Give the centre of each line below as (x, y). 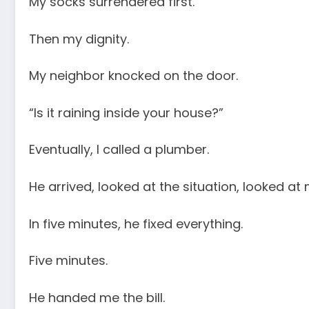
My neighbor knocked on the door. (133, 76)
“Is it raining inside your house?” (126, 112)
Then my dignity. (79, 39)
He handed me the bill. (97, 297)
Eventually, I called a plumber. (119, 150)
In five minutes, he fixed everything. (136, 223)
